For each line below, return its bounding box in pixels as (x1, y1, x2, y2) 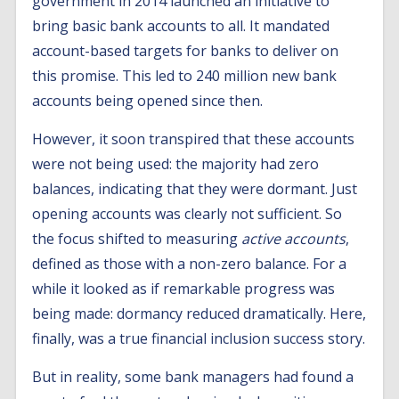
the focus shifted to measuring (32, 229, 242, 248)
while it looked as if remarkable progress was (32, 279, 336, 298)
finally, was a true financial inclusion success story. (32, 329, 366, 348)
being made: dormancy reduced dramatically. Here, (32, 304, 367, 323)
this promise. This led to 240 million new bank (32, 66, 338, 85)
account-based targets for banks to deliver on (32, 41, 339, 61)
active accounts (241, 229, 346, 248)
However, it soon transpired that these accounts (32, 129, 355, 149)
